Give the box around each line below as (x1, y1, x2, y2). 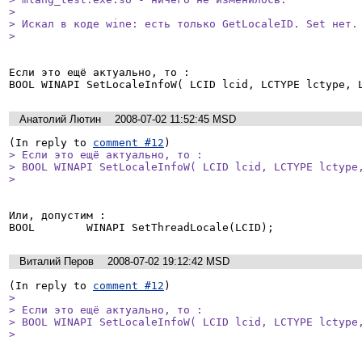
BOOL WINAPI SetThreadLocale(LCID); (9, 221, 274, 234)
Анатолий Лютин (19, 112, 101, 125)
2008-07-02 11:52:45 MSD (115, 112, 236, 125)
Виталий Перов (19, 255, 94, 268)
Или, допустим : (9, 209, 106, 222)
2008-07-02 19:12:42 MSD (107, 255, 229, 268)
